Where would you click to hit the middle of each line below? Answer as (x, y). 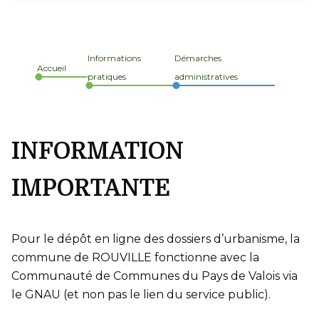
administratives (206, 77)
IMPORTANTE (91, 188)
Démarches (198, 58)
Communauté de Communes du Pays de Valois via (155, 276)
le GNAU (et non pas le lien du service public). (141, 294)
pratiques (107, 77)
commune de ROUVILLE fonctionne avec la (135, 257)
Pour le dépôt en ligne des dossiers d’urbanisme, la (156, 239)
